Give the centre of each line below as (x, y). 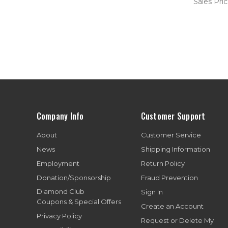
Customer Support (173, 116)
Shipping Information (175, 149)
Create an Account (172, 206)
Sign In (152, 192)
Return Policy (163, 163)
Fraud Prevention (169, 177)
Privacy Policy (59, 216)
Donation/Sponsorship (74, 177)
